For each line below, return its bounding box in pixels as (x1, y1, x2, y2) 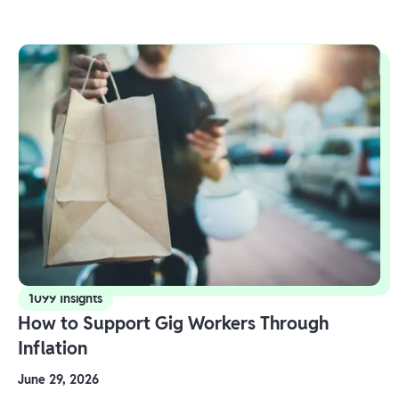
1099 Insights (28, 289, 102, 306)
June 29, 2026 (18, 370, 99, 387)
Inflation (18, 336, 87, 360)
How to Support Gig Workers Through (18, 311, 329, 335)
